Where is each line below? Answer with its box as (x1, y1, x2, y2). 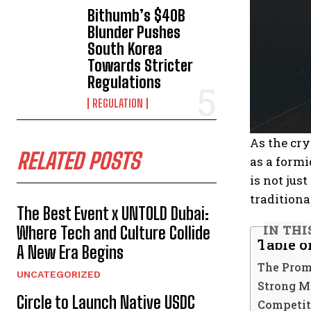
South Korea (87, 40, 163, 59)
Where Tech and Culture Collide (17, 223, 210, 244)
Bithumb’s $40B (87, 6, 186, 26)
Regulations (87, 73, 162, 92)
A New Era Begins (17, 242, 124, 263)
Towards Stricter (87, 56, 194, 76)
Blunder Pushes (87, 23, 181, 42)
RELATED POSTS (17, 148, 140, 175)
